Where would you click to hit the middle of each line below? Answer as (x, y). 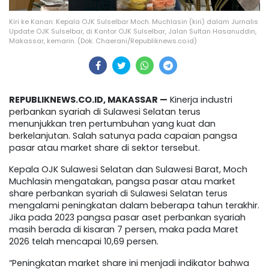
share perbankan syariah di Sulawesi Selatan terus (118, 194)
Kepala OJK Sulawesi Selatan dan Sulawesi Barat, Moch (128, 170)
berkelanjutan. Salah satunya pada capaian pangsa (123, 136)
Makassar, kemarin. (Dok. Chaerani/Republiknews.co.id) (103, 41)
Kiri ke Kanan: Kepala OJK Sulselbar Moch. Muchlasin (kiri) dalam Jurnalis (134, 22)
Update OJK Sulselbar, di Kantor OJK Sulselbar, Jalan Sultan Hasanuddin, (133, 32)
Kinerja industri (200, 100)
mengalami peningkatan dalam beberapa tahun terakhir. (134, 206)
